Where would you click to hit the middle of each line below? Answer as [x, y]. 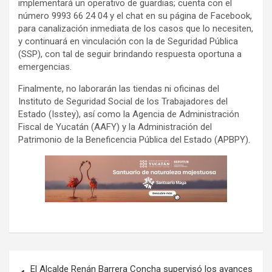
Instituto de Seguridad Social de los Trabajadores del [123, 102]
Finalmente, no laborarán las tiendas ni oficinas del [119, 89]
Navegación [49, 260]
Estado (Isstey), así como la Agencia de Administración [129, 114]
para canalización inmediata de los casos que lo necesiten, [136, 29]
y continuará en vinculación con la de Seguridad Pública [128, 42]
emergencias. [45, 67]
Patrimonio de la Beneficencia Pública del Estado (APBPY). [134, 140]
